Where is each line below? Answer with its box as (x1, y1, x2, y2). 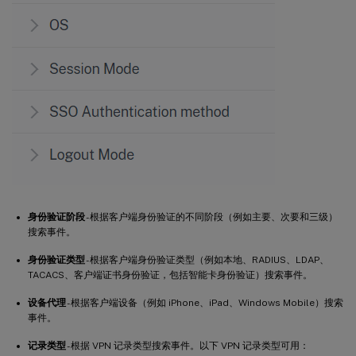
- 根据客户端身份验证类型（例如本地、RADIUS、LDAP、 (85, 254, 329, 266)
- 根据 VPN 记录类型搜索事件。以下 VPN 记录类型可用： (66, 340, 309, 352)
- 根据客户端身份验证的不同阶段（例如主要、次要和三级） (85, 211, 338, 223)
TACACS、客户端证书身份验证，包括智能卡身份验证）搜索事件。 (28, 269, 312, 281)
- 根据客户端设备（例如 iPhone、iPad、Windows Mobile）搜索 (66, 297, 343, 309)
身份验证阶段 (28, 211, 85, 223)
